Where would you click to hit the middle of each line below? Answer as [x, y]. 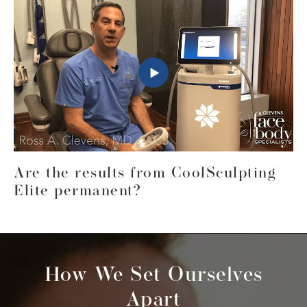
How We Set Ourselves [153, 276]
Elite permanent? [77, 192]
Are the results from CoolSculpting [145, 174]
